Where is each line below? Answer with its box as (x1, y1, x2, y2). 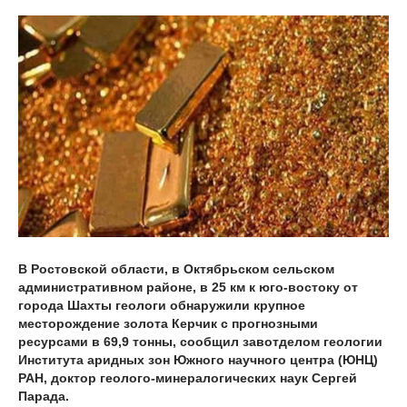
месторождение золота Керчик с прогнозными (18, 316, 318, 332)
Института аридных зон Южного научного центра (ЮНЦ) (18, 352, 378, 368)
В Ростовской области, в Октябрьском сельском (18, 262, 334, 277)
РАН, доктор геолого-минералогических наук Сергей (18, 371, 357, 386)
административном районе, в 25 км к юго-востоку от (18, 280, 358, 295)
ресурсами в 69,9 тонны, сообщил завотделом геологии (18, 334, 382, 350)
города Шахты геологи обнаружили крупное (18, 298, 305, 313)
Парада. (18, 389, 69, 404)
